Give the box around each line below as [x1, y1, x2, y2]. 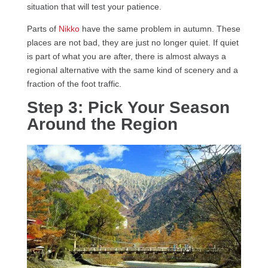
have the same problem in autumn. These [79, 24, 240, 34]
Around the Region [26, 115, 178, 134]
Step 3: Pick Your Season [26, 98, 230, 117]
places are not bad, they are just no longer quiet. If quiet [26, 38, 239, 48]
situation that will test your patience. [26, 2, 164, 12]
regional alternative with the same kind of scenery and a [26, 65, 238, 75]
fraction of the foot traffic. [26, 79, 121, 89]
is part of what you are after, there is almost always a [26, 51, 226, 62]
